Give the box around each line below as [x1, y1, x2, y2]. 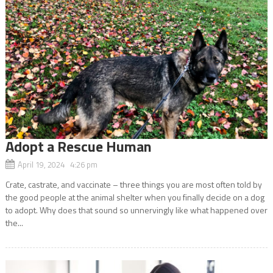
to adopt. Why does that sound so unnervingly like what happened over [5, 203, 268, 216]
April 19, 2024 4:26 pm [17, 158, 97, 171]
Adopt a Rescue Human [5, 135, 152, 157]
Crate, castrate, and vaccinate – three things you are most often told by [5, 177, 262, 191]
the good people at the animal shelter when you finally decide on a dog [5, 190, 264, 204]
